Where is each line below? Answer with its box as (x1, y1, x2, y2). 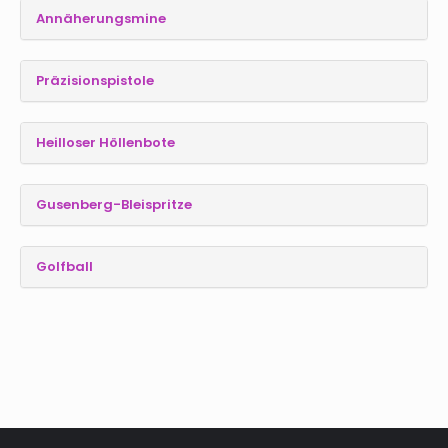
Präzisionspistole (36, 71, 154, 91)
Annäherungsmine (36, 9, 166, 29)
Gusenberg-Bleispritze (36, 195, 192, 215)
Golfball (36, 257, 93, 277)
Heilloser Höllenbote (36, 133, 175, 153)
